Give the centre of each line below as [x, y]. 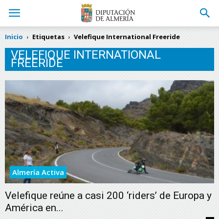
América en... [34, 208]
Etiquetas [48, 37]
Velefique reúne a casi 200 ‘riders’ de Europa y [108, 196]
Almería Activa [38, 172]
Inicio [14, 37]
